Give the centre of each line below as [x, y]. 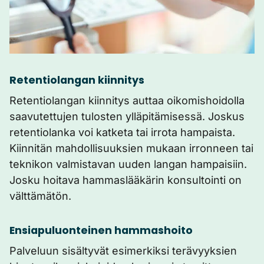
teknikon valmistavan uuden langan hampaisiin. [128, 164]
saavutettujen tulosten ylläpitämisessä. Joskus [127, 116]
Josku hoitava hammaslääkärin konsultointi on [126, 180]
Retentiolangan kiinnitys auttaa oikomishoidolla [127, 100]
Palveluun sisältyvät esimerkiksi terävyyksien [123, 251]
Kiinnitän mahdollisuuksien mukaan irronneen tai [131, 148]
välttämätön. [40, 196]
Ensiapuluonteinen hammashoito [101, 230]
